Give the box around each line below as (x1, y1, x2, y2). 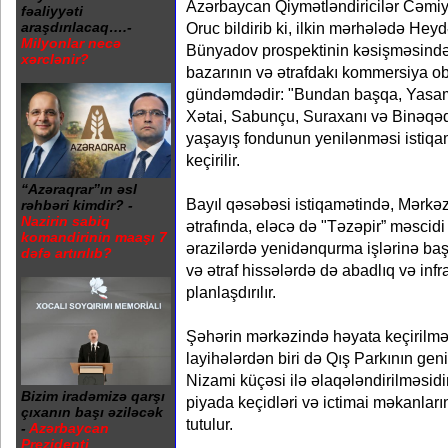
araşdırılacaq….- (21, 19, 132, 36)
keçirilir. (186, 151, 240, 169)
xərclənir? (21, 51, 89, 68)
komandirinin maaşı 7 (21, 228, 167, 245)
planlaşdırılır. (186, 283, 276, 301)
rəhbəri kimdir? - (21, 196, 133, 213)
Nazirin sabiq (21, 212, 110, 229)
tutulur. (186, 415, 233, 433)
